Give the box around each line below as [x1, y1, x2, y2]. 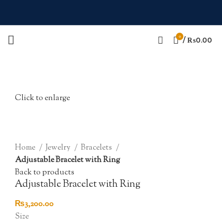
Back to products [15, 167, 74, 179]
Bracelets [81, 142, 113, 154]
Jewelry [46, 142, 72, 154]
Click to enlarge [15, 93, 70, 104]
